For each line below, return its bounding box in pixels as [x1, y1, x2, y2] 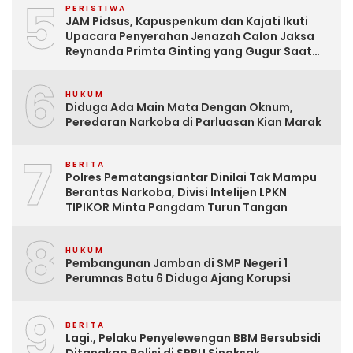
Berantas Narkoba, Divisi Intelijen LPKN [65, 184, 287, 200]
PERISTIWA [65, 2, 127, 14]
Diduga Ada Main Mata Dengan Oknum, [65, 98, 293, 115]
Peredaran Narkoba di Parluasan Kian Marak [65, 113, 321, 130]
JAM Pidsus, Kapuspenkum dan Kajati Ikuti [65, 13, 308, 29]
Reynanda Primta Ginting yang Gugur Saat [65, 43, 312, 59]
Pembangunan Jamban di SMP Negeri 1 [65, 255, 288, 271]
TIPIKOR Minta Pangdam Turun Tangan [65, 199, 288, 215]
